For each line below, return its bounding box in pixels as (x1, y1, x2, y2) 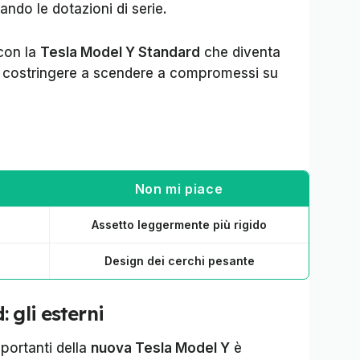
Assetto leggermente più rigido (92, 218, 267, 231)
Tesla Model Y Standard (40, 44, 200, 60)
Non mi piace (134, 181, 223, 197)
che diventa (200, 44, 280, 60)
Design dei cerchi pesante (104, 254, 255, 268)
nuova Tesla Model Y (91, 340, 230, 356)
